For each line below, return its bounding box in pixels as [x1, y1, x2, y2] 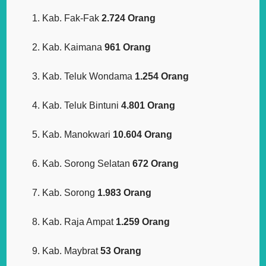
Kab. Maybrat [42, 246, 101, 256]
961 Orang [104, 42, 151, 53]
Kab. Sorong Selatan [42, 159, 133, 169]
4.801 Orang [121, 100, 176, 111]
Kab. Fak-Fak [42, 13, 102, 24]
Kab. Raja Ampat [42, 217, 116, 227]
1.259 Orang [116, 217, 170, 227]
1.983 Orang [97, 188, 152, 198]
